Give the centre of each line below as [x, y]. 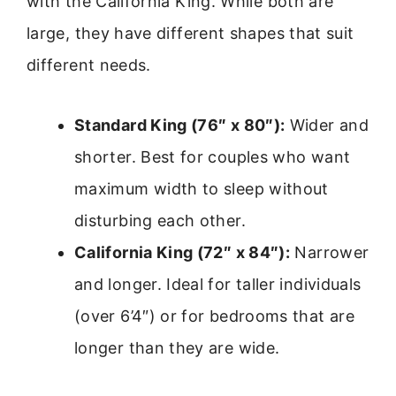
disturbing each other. [160, 221]
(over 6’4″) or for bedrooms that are [214, 316]
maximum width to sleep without [202, 189]
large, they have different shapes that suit [190, 33]
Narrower [330, 253]
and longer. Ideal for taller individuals [218, 285]
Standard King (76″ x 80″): [180, 126]
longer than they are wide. [177, 348]
